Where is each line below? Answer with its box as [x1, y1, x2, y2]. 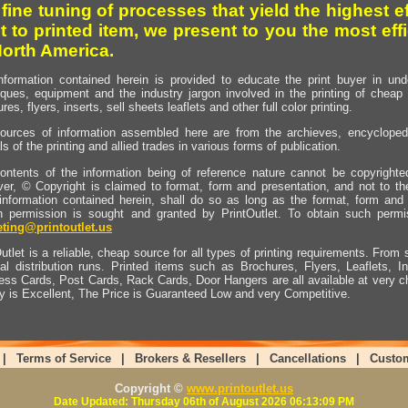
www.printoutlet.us [187, 382, 293, 395]
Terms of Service [15, 352, 111, 365]
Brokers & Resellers [134, 352, 246, 365]
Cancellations [269, 352, 346, 365]
